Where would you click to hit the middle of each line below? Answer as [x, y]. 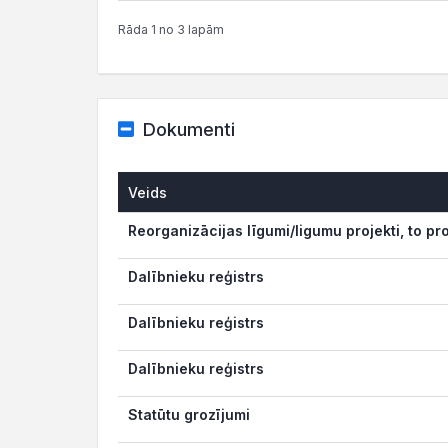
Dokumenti [188, 129]
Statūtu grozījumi [189, 414]
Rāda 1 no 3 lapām [171, 29]
